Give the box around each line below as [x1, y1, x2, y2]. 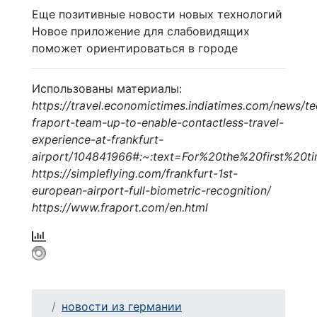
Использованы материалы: [32, 81, 182, 96]
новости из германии [62, 299, 182, 313]
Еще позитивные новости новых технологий [32, 6, 282, 21]
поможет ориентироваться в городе [32, 40, 238, 55]
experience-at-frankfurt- [32, 132, 163, 146]
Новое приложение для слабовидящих [32, 23, 250, 38]
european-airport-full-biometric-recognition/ [32, 183, 271, 197]
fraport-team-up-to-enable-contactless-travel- [32, 115, 284, 129]
